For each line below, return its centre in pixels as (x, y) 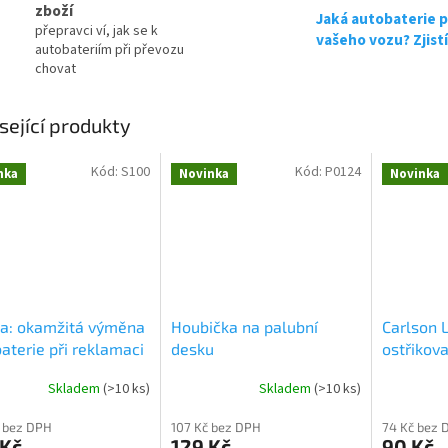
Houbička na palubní (244, 326)
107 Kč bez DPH (215, 426)
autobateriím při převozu (109, 50)
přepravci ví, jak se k (96, 31)
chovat (55, 69)
